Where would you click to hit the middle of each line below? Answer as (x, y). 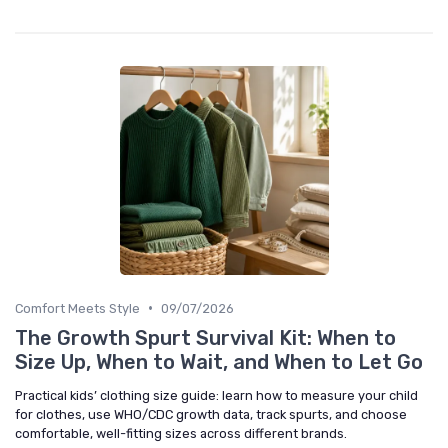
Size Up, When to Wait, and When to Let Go (219, 361)
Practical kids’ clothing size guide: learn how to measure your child (216, 395)
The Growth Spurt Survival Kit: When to (205, 337)
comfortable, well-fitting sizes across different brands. (181, 433)
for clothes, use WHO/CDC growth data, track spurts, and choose (211, 414)
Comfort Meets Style (77, 308)
